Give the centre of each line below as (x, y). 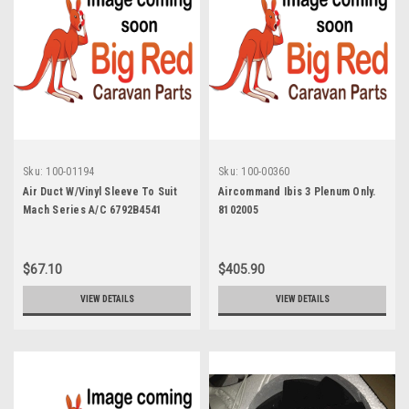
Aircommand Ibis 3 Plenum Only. (297, 191)
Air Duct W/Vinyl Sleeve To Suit (100, 191)
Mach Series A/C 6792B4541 (93, 210)
